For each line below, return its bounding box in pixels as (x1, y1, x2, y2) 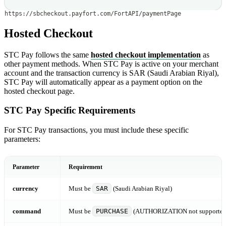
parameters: (4, 135, 40, 144)
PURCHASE (96, 207, 128, 215)
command (13, 207, 41, 215)
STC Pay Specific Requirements (4, 105, 135, 116)
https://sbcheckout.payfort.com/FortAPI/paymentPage (5, 10, 181, 17)
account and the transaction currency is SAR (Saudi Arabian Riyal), (4, 68, 219, 77)
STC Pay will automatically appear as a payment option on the (4, 77, 202, 86)
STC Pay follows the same (4, 50, 91, 59)
